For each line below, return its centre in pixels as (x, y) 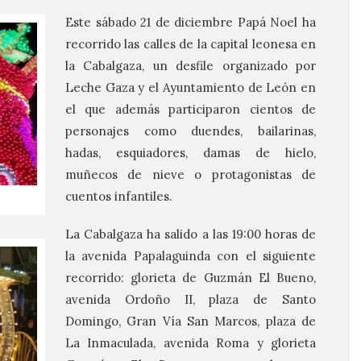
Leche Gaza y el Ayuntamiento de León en (191, 87)
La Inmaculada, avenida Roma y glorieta (191, 342)
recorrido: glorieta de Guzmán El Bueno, (191, 277)
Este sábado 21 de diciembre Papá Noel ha (191, 22)
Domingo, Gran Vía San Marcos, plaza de (191, 321)
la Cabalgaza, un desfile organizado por (191, 65)
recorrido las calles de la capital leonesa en (191, 44)
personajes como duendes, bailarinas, (191, 131)
